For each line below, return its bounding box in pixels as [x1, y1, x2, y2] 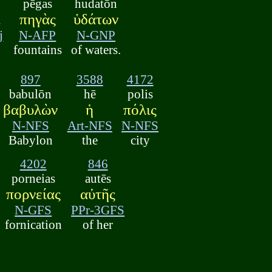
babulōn [9, 87, 52, 101]
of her [83, 217, 114, 231]
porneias [11, 171, 55, 185]
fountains [13, 42, 62, 57]
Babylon [8, 133, 53, 148]
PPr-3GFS [71, 202, 125, 217]
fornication [4, 217, 62, 231]
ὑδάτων [73, 11, 119, 28]
